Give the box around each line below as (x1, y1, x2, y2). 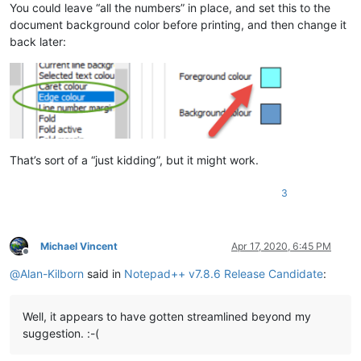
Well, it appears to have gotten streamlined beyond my (23, 309, 311, 323)
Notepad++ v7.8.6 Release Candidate (124, 266, 323, 280)
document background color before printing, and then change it (10, 18, 346, 32)
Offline (25, 251, 55, 264)
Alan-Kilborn (20, 266, 84, 280)
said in (84, 266, 124, 280)
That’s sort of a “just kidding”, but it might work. (10, 152, 259, 167)
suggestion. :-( (23, 326, 99, 340)
